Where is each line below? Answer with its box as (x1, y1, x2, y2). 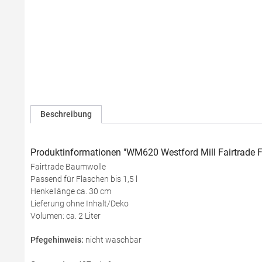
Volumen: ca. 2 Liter (30, 211, 101, 220)
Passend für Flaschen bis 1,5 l (30, 174, 137, 184)
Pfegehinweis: (30, 235, 85, 244)
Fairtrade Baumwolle (30, 162, 106, 171)
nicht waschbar (85, 235, 142, 244)
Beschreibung (40, 109, 92, 119)
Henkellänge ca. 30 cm (30, 187, 111, 196)
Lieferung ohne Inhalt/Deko (30, 199, 129, 208)
